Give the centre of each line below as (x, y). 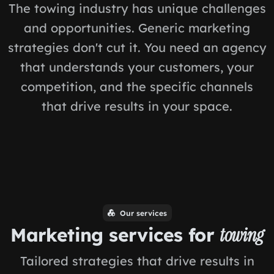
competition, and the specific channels (137, 86)
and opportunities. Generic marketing (137, 28)
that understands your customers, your (137, 67)
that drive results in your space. (137, 106)
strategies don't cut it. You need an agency (137, 47)
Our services (142, 213)
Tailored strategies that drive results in (137, 261)
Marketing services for (115, 235)
